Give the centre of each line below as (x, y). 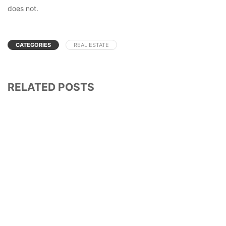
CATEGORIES (33, 45)
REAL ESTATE (91, 45)
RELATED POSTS (51, 87)
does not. (23, 8)
